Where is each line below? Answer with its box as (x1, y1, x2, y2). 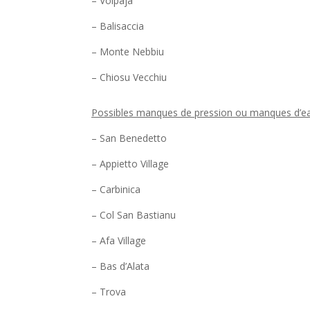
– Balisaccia (91, 19, 144, 33)
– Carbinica (91, 183, 140, 197)
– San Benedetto (91, 131, 167, 145)
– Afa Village (91, 234, 146, 248)
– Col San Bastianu (91, 208, 176, 222)
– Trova (91, 285, 126, 299)
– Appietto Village (91, 157, 169, 171)
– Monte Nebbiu (91, 45, 164, 59)
